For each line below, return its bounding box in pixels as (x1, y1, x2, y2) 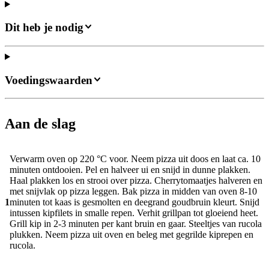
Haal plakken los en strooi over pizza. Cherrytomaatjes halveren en (10, 175, 262, 186)
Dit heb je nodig (5, 21, 83, 34)
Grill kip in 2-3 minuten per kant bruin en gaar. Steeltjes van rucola (10, 219, 262, 229)
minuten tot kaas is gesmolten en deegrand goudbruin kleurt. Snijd (10, 197, 259, 208)
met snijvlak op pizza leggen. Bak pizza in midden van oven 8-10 (10, 186, 257, 197)
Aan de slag (5, 116, 76, 132)
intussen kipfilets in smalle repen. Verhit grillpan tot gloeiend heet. (10, 208, 258, 219)
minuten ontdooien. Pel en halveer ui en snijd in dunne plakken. (10, 165, 250, 175)
